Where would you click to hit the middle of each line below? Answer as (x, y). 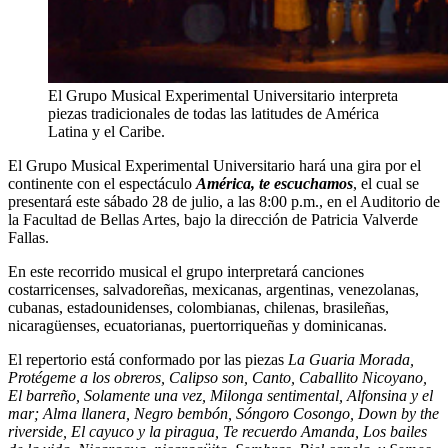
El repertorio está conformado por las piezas (148, 359)
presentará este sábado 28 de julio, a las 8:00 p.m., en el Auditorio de (224, 201)
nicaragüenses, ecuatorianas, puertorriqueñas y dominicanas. (197, 325)
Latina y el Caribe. (106, 131)
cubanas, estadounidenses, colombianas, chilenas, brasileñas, (198, 307)
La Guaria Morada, (351, 359)
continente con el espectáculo (102, 183)
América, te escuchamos (274, 183)
